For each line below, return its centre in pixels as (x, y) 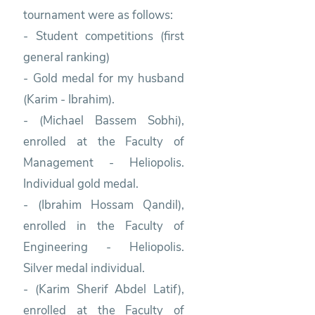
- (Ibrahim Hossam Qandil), (104, 205)
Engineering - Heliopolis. (104, 247)
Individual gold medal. (83, 184)
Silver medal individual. (84, 268)
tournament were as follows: (98, 15)
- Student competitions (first (104, 36)
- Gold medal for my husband (104, 78)
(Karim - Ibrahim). (69, 99)
